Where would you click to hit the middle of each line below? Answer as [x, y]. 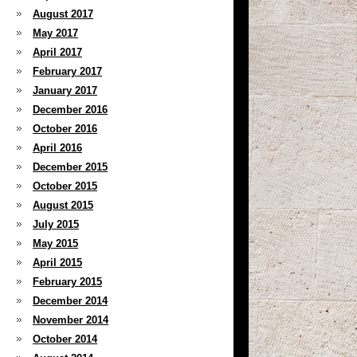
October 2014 [65, 339]
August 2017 [63, 14]
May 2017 [55, 33]
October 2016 [65, 129]
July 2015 [56, 224]
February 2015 [67, 282]
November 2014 [71, 320]
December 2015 [70, 167]
